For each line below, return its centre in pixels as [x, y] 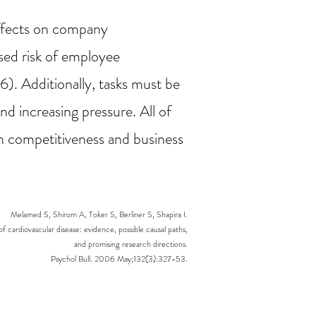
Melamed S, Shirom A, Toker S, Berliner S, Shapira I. [99, 214]
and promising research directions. [131, 244]
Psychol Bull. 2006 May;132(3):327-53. [119, 259]
